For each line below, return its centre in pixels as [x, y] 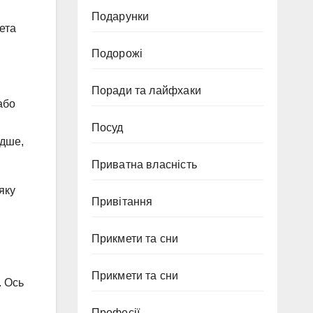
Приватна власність [144, 165]
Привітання [122, 202]
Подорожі [117, 53]
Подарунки [120, 16]
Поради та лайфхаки [146, 90]
